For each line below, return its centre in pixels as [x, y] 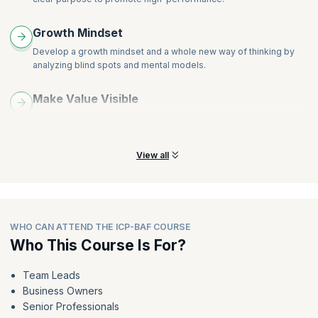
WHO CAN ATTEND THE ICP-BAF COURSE [100, 227]
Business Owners [62, 291]
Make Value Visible [85, 99]
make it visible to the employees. [102, 131]
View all [152, 155]
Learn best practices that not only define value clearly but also [163, 117]
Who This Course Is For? [98, 246]
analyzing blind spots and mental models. [119, 65]
